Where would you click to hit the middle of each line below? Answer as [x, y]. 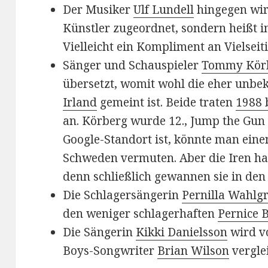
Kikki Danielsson [182, 232]
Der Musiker [98, 10]
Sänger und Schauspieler [133, 66]
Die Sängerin [100, 232]
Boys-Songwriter [110, 251]
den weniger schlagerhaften [141, 214]
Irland [80, 103]
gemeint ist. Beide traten [167, 103]
